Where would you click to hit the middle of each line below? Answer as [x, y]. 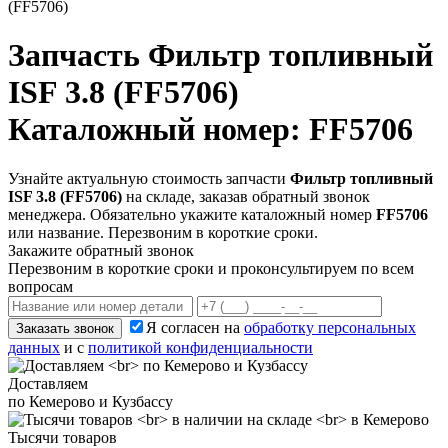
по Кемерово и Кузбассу [90, 401]
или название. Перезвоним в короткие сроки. [163, 232]
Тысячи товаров [62, 437]
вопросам [40, 286]
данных [34, 347]
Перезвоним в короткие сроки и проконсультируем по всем [211, 268]
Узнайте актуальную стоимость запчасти [149, 178]
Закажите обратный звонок [101, 250]
